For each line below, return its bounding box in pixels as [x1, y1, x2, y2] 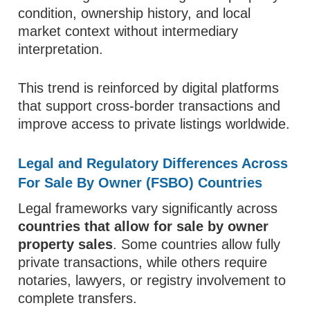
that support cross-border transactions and [18, 98, 281, 113]
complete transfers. [18, 291, 138, 306]
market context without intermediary [18, 24, 239, 39]
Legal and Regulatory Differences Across [18, 156, 289, 171]
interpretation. [18, 42, 104, 57]
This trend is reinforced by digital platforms [18, 80, 280, 95]
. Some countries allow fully [113, 237, 281, 252]
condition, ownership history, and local [18, 6, 251, 21]
